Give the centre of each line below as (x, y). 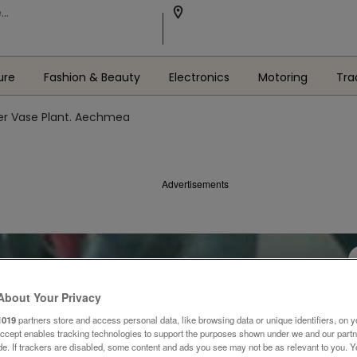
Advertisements (195, 184)
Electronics (199, 77)
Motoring (282, 77)
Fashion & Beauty (92, 77)
